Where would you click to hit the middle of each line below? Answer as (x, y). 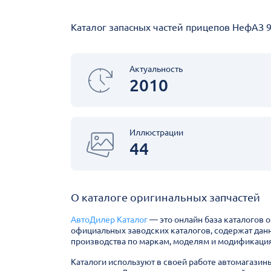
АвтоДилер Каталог (109, 220)
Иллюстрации (156, 132)
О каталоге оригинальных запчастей (165, 197)
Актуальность (156, 69)
